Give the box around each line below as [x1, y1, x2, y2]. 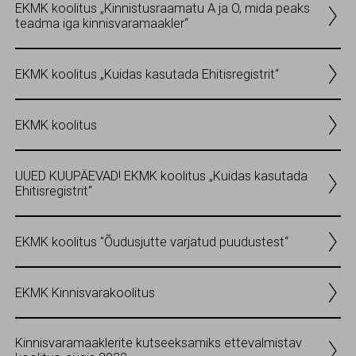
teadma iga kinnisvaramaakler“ [15, 15, 188, 31]
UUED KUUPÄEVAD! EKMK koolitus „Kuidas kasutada [15, 168, 308, 184]
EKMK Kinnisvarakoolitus [15, 284, 155, 300]
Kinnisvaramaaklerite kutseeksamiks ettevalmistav [15, 335, 302, 351]
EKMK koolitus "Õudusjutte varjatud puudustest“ [15, 234, 288, 250]
